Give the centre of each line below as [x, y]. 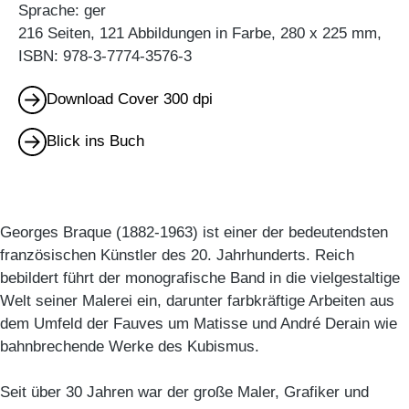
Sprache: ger [62, 11]
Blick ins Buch [95, 142]
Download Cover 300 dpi [129, 100]
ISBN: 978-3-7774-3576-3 [105, 57]
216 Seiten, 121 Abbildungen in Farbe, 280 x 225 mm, [200, 34]
